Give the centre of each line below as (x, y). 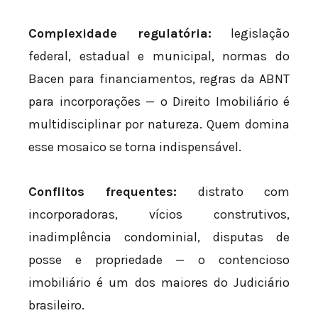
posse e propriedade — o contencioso (159, 260)
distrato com (234, 192)
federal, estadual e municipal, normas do (159, 56)
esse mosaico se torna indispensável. (135, 147)
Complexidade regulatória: (120, 33)
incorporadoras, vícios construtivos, (159, 215)
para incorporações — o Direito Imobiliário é (159, 101)
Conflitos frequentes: (103, 192)
